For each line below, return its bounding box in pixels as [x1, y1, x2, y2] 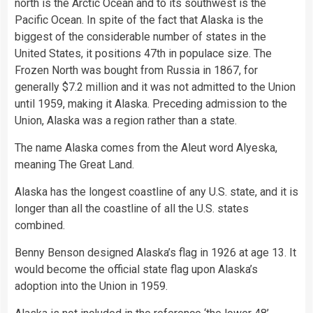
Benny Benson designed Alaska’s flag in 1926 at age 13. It [15, 246, 296, 260]
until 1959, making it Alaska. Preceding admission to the [15, 97, 287, 111]
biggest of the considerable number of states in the [15, 30, 266, 44]
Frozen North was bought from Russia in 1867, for [15, 64, 258, 78]
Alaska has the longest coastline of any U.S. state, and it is [15, 185, 298, 199]
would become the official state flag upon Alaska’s [15, 263, 258, 277]
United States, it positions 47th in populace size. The [15, 47, 272, 61]
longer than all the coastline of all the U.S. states [15, 202, 249, 216]
